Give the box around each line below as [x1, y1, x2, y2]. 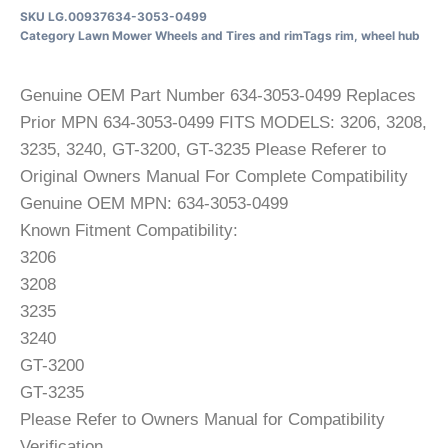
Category [20, 27, 75, 43]
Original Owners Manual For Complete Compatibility [20, 166, 408, 186]
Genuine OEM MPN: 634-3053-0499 [20, 193, 288, 213]
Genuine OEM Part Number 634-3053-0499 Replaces [20, 85, 416, 105]
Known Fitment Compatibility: [20, 220, 238, 240]
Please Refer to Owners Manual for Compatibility [20, 409, 385, 429]
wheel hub [361, 27, 420, 43]
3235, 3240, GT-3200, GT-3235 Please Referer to [20, 139, 386, 159]
